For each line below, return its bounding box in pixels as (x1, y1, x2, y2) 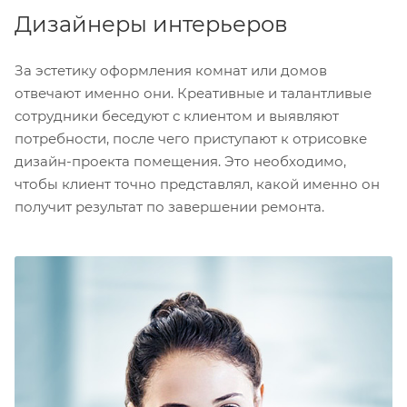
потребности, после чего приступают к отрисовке (15, 130, 367, 147)
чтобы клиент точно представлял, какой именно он (15, 175, 380, 193)
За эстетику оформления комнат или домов (15, 62, 327, 79)
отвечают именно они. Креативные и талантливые (15, 84, 372, 102)
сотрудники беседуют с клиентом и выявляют (15, 107, 339, 124)
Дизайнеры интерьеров (15, 11, 288, 37)
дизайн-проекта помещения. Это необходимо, (15, 153, 346, 170)
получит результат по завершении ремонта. (15, 198, 324, 215)
